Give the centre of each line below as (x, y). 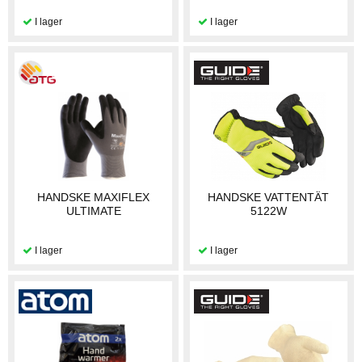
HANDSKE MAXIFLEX (94, 198)
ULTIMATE (93, 211)
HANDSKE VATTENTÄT (269, 198)
